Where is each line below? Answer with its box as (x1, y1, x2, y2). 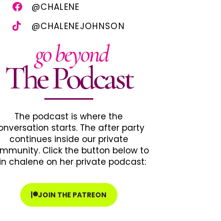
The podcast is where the (14, 110, 123, 122)
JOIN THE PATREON (37, 190, 107, 200)
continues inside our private (9, 133, 128, 145)
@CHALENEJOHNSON (31, 20, 125, 32)
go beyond (35, 39, 109, 69)
